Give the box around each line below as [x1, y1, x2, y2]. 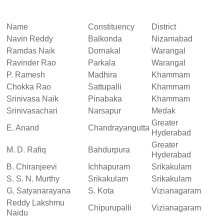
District [151, 22, 176, 31]
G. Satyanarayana [6, 186, 70, 195]
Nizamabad [151, 34, 192, 43]
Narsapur [88, 106, 121, 115]
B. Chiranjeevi [6, 162, 57, 171]
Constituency [88, 22, 134, 31]
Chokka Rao [6, 82, 51, 91]
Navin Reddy [6, 34, 53, 43]
